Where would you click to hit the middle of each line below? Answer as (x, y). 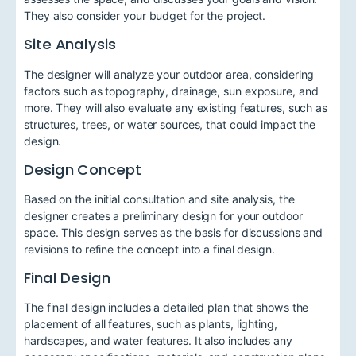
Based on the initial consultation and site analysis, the (160, 199)
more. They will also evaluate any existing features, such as (176, 107)
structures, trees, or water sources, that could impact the (170, 124)
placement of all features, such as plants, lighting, (151, 324)
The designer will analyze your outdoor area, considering (169, 74)
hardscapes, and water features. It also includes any (158, 341)
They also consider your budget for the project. (145, 16)
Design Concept (83, 169)
